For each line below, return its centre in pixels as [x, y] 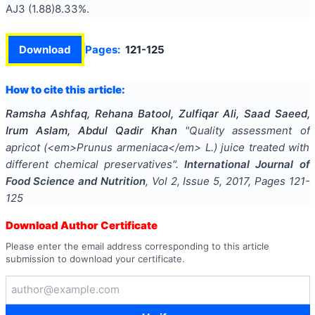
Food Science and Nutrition [75, 181]
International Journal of [247, 165]
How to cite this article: [65, 89]
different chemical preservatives [89, 165]
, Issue [195, 181]
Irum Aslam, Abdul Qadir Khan [91, 131]
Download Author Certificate [81, 226]
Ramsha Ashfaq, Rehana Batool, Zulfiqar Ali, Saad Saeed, [157, 114]
